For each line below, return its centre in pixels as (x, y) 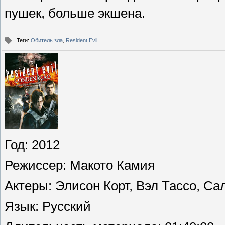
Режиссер (34, 165)
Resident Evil (82, 40)
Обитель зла (47, 40)
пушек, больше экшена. (75, 13)
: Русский (63, 206)
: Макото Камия (109, 165)
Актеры (26, 186)
